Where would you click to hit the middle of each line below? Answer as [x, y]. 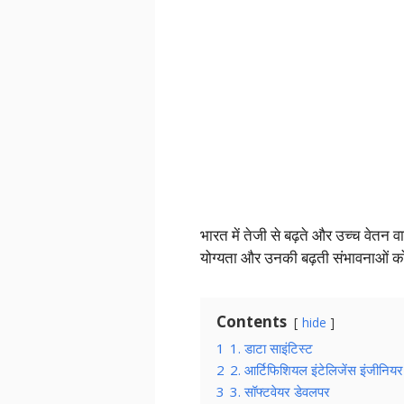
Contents [252, 322]
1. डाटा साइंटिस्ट [271, 349]
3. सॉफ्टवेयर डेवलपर [280, 392]
